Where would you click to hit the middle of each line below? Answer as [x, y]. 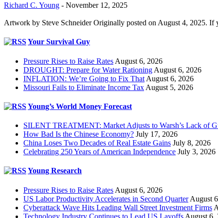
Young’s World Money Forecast [80, 106]
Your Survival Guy [59, 42]
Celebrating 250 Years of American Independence [100, 152]
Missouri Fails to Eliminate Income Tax [84, 87]
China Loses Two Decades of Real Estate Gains [97, 143]
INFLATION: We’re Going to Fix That [84, 78]
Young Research [55, 171]
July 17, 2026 [157, 134]
